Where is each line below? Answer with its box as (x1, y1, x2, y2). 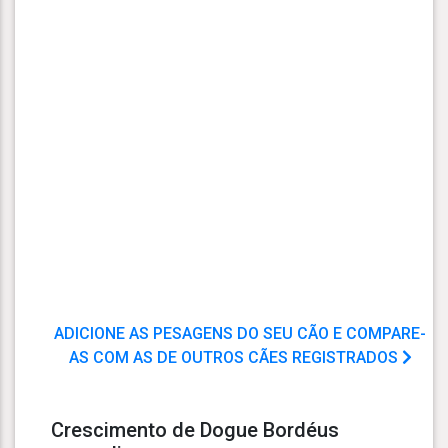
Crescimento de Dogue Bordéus (51, 418, 339, 443)
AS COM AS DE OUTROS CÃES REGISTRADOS (68, 348, 402, 368)
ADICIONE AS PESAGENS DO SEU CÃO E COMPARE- (54, 324, 426, 344)
